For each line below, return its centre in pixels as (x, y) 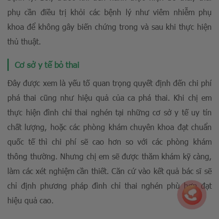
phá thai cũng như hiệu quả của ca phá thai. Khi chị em (109, 98)
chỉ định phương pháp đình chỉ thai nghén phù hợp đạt (109, 186)
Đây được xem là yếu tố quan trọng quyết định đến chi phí (109, 83)
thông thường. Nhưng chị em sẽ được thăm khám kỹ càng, (109, 156)
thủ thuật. (24, 41)
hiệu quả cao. (31, 200)
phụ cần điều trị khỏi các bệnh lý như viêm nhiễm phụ (109, 12)
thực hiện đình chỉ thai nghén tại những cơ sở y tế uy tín (109, 112)
